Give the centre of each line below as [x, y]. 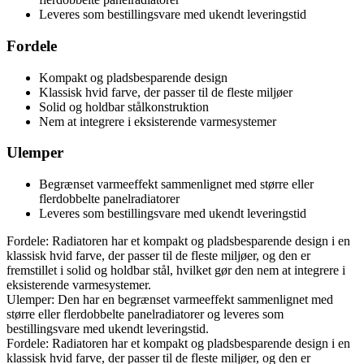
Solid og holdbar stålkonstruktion [124, 106]
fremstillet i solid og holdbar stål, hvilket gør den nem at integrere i [176, 271]
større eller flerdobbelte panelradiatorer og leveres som [145, 314]
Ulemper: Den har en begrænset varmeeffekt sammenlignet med [170, 300]
